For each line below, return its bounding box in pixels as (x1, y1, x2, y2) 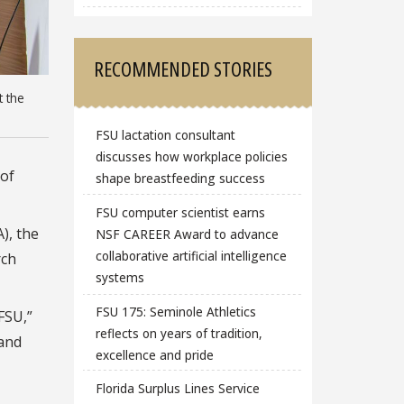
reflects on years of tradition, (95, 324, 262, 342)
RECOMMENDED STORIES (94, 55, 273, 83)
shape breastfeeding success (95, 170, 265, 188)
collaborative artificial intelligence (95, 247, 287, 265)
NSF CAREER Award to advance (95, 225, 279, 243)
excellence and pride (95, 345, 214, 363)
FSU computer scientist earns (95, 204, 265, 222)
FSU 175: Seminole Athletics (95, 302, 256, 320)
